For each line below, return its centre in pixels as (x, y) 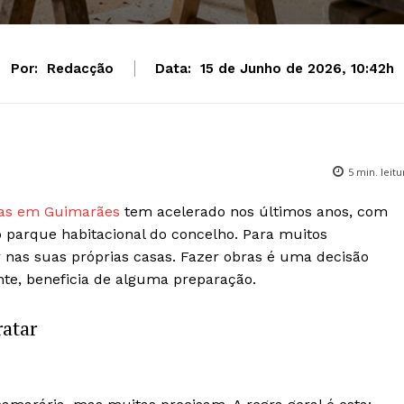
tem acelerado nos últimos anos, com (254, 212)
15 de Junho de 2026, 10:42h (297, 69)
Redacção (80, 69)
